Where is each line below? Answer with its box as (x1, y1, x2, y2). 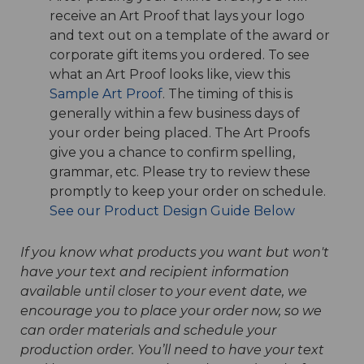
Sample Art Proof (49, 86, 162, 102)
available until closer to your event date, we (20, 284, 307, 299)
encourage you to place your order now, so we (20, 303, 322, 318)
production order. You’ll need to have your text (20, 342, 324, 357)
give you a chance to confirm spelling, (49, 145, 295, 160)
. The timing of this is (162, 86, 292, 102)
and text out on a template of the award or (49, 28, 330, 43)
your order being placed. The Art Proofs (49, 125, 310, 141)
